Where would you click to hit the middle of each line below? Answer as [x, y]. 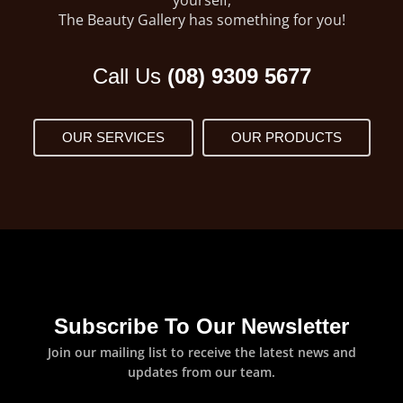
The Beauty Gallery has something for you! [201, 19]
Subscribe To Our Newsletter [201, 326]
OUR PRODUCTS [286, 137]
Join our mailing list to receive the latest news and [201, 352]
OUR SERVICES [113, 137]
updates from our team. [201, 372]
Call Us [130, 76]
